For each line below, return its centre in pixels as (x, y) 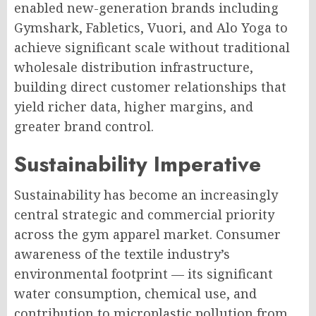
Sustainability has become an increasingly (146, 195)
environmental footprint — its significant (144, 274)
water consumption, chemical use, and (135, 293)
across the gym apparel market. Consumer (147, 234)
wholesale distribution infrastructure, (134, 67)
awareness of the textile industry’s (122, 254)
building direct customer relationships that (150, 87)
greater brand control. (84, 126)
